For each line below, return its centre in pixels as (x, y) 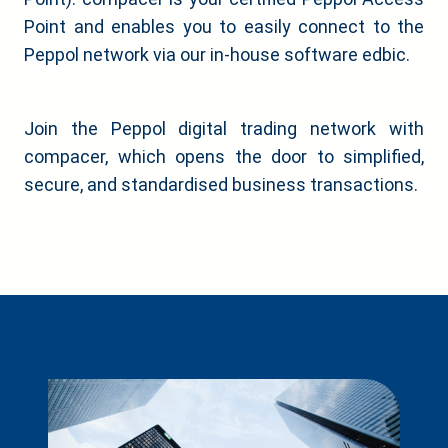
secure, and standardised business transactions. (221, 184)
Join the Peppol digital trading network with (224, 128)
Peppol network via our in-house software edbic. (217, 54)
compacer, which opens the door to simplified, (224, 156)
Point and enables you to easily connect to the (224, 26)
